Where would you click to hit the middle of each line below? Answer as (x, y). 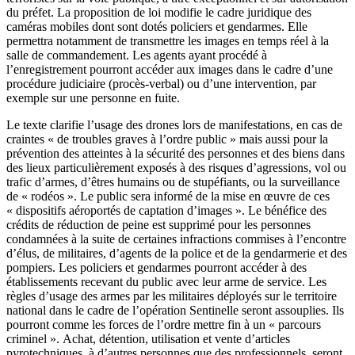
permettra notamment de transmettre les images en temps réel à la (168, 40)
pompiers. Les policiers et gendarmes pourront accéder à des (157, 267)
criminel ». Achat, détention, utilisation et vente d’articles (148, 338)
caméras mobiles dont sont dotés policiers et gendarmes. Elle (157, 26)
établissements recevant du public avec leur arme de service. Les (166, 281)
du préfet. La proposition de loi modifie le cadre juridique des (159, 12)
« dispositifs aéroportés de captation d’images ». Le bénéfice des (166, 210)
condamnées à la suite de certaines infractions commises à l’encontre (176, 239)
